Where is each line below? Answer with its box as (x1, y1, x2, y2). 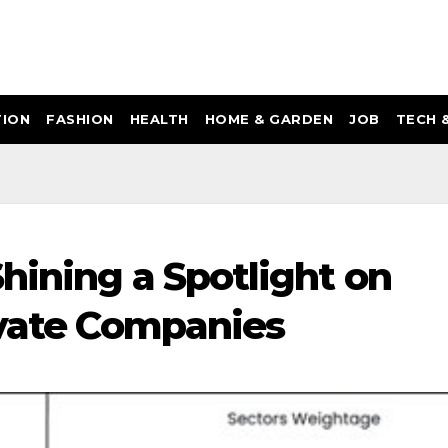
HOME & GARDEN (204, 110, 333, 127)
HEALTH (129, 110, 189, 127)
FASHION (46, 110, 114, 127)
